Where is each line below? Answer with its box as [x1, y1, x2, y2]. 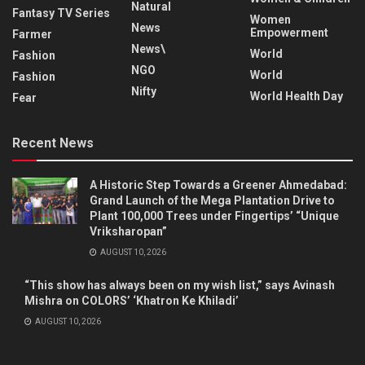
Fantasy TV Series [12, 7, 110, 20]
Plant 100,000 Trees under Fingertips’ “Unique [90, 209, 339, 223]
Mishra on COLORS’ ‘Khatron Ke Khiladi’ [24, 294, 239, 308]
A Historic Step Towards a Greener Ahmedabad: [90, 178, 347, 192]
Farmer [12, 28, 52, 42]
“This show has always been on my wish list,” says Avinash [24, 279, 335, 292]
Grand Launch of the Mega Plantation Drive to [90, 194, 335, 208]
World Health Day [250, 90, 343, 103]
